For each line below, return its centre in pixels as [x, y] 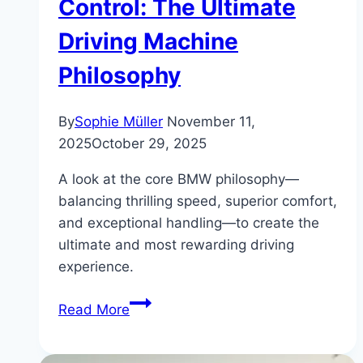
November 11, [211, 122]
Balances [158, 346]
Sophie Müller [119, 122]
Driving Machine [148, 41]
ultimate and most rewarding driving [176, 245]
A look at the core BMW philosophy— [179, 179]
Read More [94, 310]
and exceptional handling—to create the [189, 223]
